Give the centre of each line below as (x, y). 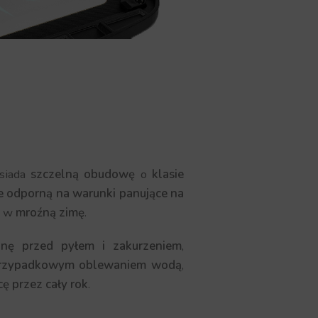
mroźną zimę (50, 212)
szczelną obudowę (83, 174)
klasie (168, 174)
